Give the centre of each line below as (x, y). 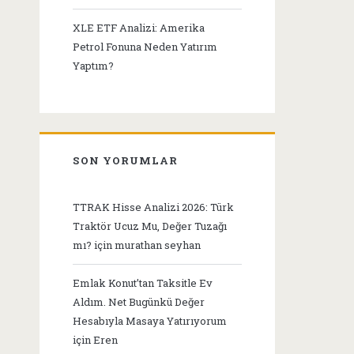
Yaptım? (94, 66)
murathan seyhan (158, 245)
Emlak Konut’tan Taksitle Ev (143, 283)
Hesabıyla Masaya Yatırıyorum (150, 321)
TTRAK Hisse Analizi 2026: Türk (154, 207)
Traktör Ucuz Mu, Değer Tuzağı (150, 226)
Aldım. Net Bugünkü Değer (139, 302)
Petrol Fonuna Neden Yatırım (145, 47)
